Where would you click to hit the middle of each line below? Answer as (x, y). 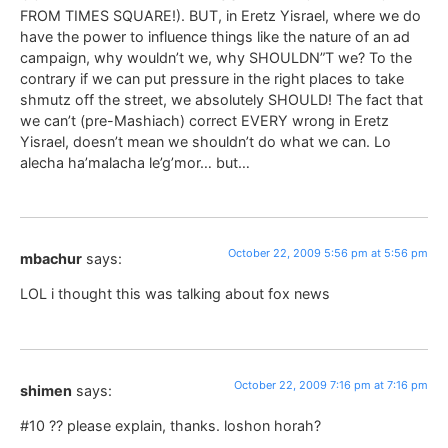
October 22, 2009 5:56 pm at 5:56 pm (328, 252)
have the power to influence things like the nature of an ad (215, 36)
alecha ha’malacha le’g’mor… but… (135, 162)
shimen (46, 390)
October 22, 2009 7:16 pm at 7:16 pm (331, 384)
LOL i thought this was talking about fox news (175, 294)
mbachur (51, 258)
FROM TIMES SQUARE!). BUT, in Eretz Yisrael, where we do (220, 15)
